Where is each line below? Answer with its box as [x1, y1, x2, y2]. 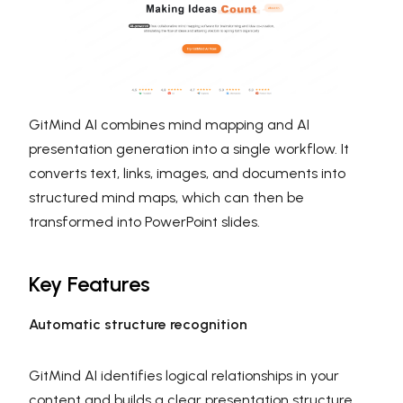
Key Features [29, 270, 150, 297]
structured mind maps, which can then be [29, 188, 304, 206]
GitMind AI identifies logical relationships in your [29, 366, 339, 384]
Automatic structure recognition [29, 315, 247, 333]
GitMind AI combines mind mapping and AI [29, 115, 309, 133]
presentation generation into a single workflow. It [29, 139, 349, 157]
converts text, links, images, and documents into [29, 164, 345, 182]
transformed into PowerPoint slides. [29, 212, 260, 230]
